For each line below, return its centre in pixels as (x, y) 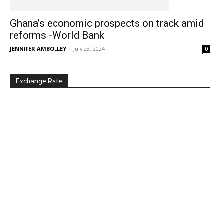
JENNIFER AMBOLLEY (38, 48)
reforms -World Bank (57, 35)
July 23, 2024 (89, 48)
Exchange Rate (39, 81)
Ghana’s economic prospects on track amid (107, 23)
